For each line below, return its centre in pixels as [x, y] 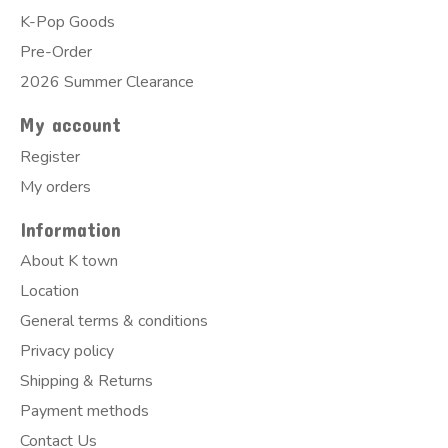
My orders [55, 186]
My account [70, 125]
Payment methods [84, 411]
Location [49, 291]
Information [70, 229]
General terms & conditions [114, 321]
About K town [69, 261]
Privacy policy [67, 351]
